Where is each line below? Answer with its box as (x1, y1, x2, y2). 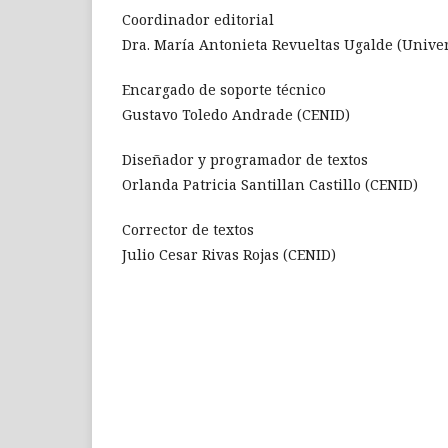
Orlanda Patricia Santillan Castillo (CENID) (122, 175, 418, 195)
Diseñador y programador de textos (122, 150, 368, 170)
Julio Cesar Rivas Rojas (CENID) (122, 245, 336, 265)
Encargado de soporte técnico (122, 80, 326, 100)
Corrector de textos (122, 220, 254, 240)
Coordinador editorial (122, 10, 274, 30)
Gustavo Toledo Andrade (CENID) (122, 105, 350, 125)
